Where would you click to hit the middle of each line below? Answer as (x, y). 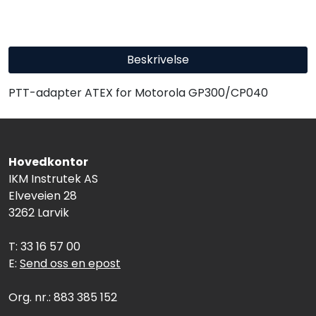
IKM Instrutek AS (53, 179)
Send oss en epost (70, 263)
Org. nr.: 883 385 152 (63, 297)
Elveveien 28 (43, 196)
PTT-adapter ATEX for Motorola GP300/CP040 (138, 92)
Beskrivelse (158, 59)
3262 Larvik (39, 213)
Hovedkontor (48, 162)
